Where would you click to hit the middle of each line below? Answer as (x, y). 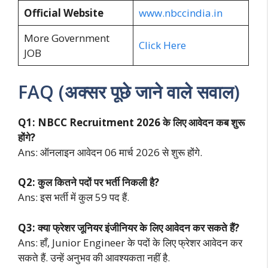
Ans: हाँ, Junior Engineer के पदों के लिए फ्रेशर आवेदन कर (130, 242)
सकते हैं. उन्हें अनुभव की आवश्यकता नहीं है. (94, 257)
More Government (66, 38)
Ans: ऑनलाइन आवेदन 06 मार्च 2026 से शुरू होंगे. (110, 152)
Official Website (63, 13)
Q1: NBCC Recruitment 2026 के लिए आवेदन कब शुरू (131, 122)
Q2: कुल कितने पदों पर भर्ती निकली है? (89, 182)
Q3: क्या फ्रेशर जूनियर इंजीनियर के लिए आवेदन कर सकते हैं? (129, 227)
